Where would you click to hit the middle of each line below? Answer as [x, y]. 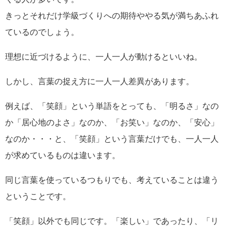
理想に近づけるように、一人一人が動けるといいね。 [104, 56]
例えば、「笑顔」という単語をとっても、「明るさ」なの [112, 106]
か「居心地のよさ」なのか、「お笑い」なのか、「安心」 [112, 122]
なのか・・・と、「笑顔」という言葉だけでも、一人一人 [112, 138]
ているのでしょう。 [42, 32]
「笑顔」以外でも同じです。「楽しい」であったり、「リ [112, 221]
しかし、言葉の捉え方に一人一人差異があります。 [100, 81]
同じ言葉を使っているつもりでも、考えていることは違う [112, 179]
